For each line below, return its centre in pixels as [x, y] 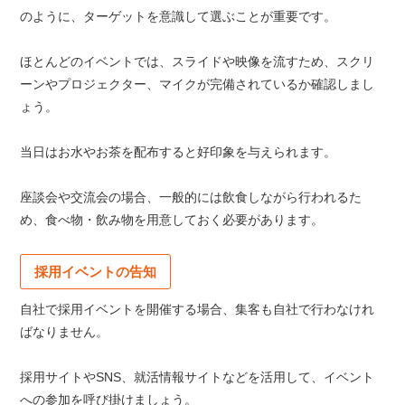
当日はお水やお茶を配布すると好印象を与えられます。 [179, 152]
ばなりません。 [65, 332]
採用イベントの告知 [96, 272]
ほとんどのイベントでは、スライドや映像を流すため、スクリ [198, 62]
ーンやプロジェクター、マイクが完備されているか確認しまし [198, 85]
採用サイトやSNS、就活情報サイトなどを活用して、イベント [198, 377]
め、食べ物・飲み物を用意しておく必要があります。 [172, 220]
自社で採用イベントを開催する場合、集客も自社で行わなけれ [198, 310]
